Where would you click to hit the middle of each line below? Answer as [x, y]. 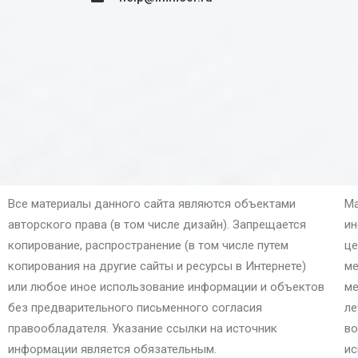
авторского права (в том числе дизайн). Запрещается [157, 225]
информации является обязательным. [112, 349]
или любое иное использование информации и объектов [166, 287]
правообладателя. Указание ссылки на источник [143, 328]
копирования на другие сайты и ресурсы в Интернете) [157, 266]
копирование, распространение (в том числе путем [148, 245]
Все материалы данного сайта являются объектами [152, 204]
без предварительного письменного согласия [135, 308]
